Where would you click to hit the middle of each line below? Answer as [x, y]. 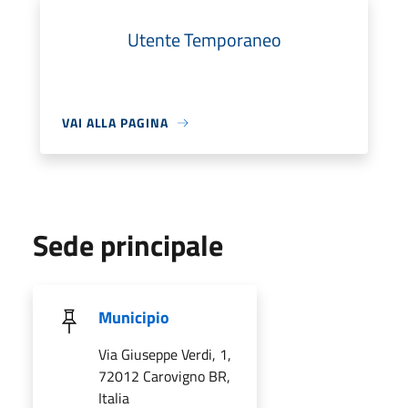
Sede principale [128, 245]
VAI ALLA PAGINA [115, 122]
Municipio [134, 317]
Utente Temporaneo [204, 40]
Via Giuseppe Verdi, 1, [165, 354]
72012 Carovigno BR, [164, 376]
